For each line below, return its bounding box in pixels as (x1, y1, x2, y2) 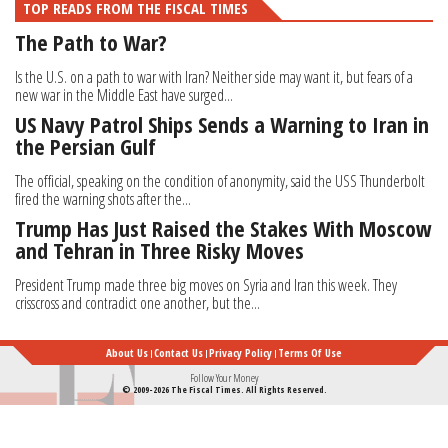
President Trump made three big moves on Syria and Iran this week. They (15, 274, 397, 297)
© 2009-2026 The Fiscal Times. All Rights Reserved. (121, 383, 327, 397)
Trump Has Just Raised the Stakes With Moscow (15, 213, 432, 244)
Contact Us (154, 345, 203, 361)
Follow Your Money (189, 370, 259, 386)
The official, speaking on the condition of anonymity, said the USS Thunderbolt (15, 170, 425, 193)
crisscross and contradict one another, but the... (15, 292, 260, 315)
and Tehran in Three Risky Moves (15, 235, 304, 266)
